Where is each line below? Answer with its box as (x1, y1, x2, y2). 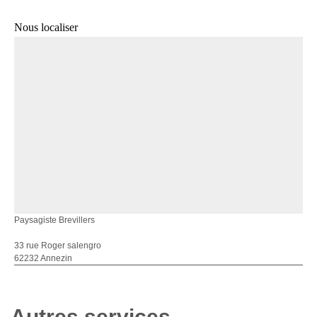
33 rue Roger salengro (14, 241, 101, 250)
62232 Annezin (14, 253, 72, 263)
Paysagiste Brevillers (14, 215, 95, 225)
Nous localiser (14, 21, 78, 33)
